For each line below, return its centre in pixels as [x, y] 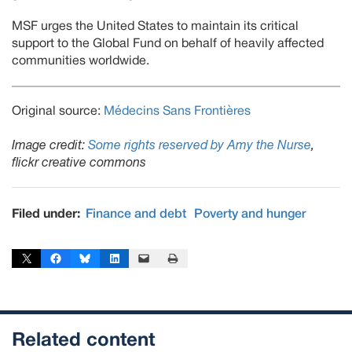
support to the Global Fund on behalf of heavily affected [168, 44]
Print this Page [181, 257]
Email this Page [151, 257]
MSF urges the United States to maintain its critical [155, 26]
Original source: [58, 111]
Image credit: [50, 146]
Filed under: [46, 215]
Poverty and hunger [250, 215]
